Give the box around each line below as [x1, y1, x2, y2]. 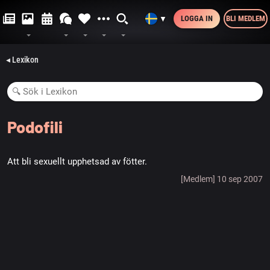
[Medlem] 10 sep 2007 [181, 174, 263, 184]
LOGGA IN [181, 14, 213, 23]
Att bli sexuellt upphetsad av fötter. [7, 156, 147, 167]
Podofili [7, 117, 63, 136]
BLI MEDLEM [226, 14, 265, 23]
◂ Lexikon [6, 55, 39, 64]
